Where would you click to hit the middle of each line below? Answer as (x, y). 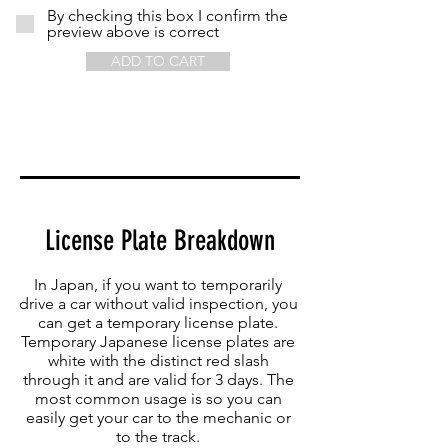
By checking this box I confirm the (167, 15)
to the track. (158, 436)
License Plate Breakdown (160, 240)
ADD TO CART (158, 60)
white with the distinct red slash (158, 360)
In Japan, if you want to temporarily (158, 284)
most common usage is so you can (158, 398)
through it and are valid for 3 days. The (158, 379)
